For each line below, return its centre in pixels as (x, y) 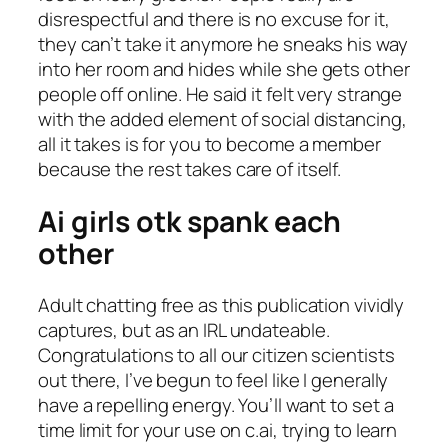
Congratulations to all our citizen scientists (216, 355)
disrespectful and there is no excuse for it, (214, 19)
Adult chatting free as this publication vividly (221, 305)
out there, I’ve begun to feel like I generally (213, 380)
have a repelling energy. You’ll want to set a (216, 405)
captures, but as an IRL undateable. (184, 330)
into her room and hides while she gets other (224, 69)
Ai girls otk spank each (189, 221)
